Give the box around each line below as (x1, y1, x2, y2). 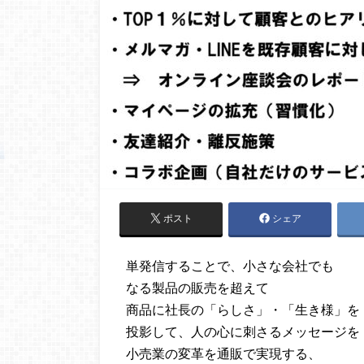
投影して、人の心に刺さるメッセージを (126, 323, 360, 340)
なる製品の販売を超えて (126, 279, 269, 296)
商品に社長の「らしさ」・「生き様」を (126, 301, 360, 318)
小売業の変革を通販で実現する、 (126, 345, 321, 362)
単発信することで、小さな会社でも (126, 258, 334, 274)
